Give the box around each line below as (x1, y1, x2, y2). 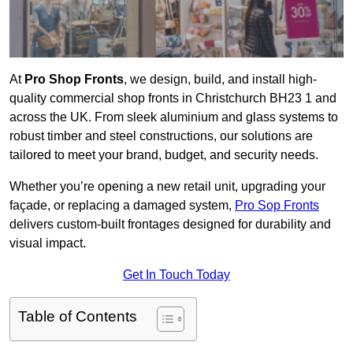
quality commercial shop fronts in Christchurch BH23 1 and (9, 91, 336, 106)
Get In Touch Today (123, 268, 230, 282)
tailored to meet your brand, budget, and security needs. (9, 148, 318, 162)
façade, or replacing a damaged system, (9, 199, 235, 213)
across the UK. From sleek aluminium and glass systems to (9, 110, 338, 124)
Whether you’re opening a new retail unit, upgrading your (9, 180, 325, 194)
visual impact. (9, 236, 86, 251)
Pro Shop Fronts (24, 72, 124, 87)
